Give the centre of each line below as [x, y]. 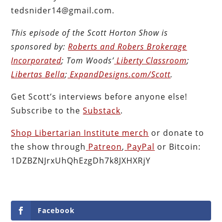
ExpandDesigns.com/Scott [120, 74]
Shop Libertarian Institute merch [80, 133]
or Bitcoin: [178, 146]
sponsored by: [38, 46]
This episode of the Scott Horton [75, 32]
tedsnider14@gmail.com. [63, 10]
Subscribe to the [47, 110]
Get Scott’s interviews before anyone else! [99, 96]
